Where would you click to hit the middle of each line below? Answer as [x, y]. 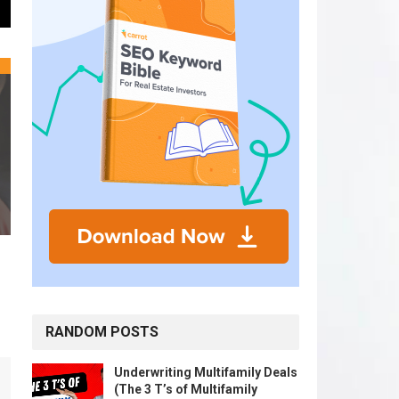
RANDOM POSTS [102, 332]
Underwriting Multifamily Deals [206, 372]
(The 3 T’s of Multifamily [186, 389]
